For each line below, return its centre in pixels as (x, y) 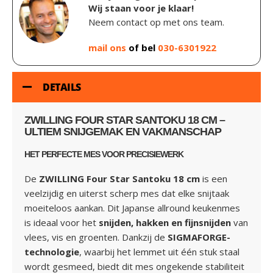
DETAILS (62, 87)
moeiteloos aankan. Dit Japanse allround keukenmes (132, 208)
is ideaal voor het (62, 222)
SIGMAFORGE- (199, 237)
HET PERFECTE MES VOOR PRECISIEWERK (104, 154)
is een (214, 179)
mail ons (108, 48)
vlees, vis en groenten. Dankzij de (96, 237)
